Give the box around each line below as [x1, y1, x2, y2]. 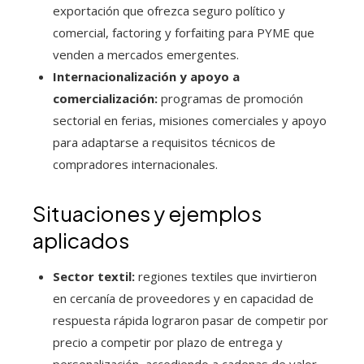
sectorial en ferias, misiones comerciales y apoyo [53, 112, 327, 129]
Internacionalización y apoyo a [53, 68, 240, 85]
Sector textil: [53, 268, 135, 285]
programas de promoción [158, 90, 303, 107]
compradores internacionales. [53, 156, 218, 173]
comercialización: [53, 90, 158, 107]
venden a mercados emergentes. [53, 46, 239, 63]
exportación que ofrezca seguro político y [53, 2, 285, 19]
